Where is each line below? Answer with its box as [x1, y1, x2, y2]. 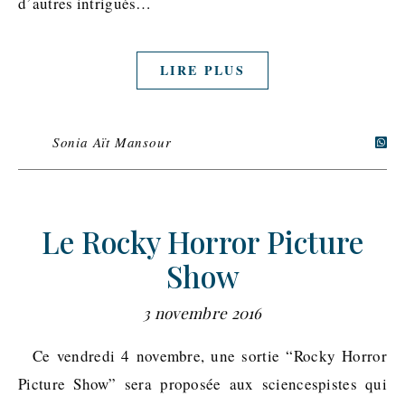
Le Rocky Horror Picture [42, 221, 363, 262]
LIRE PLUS [160, 61, 245, 80]
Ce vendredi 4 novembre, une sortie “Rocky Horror [18, 345, 43, 367]
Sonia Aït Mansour [52, 133, 172, 152]
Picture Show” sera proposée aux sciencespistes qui [18, 373, 387, 395]
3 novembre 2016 [143, 303, 262, 324]
